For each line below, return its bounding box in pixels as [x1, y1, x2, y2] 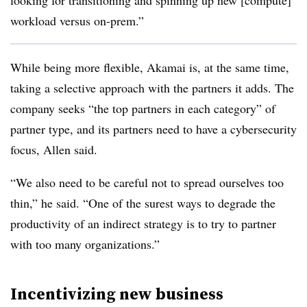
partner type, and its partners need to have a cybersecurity [10, 121, 297, 137]
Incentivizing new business [10, 282, 223, 305]
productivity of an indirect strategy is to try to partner [10, 215, 276, 232]
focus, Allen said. [10, 141, 97, 158]
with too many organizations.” [10, 236, 160, 252]
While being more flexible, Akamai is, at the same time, [10, 59, 289, 75]
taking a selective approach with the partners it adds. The [10, 79, 294, 96]
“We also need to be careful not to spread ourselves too [10, 174, 284, 191]
